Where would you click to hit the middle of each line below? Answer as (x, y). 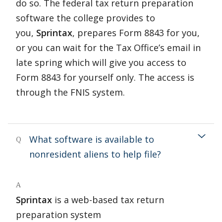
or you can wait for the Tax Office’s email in (108, 48)
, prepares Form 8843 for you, (136, 33)
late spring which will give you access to (101, 62)
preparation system (58, 215)
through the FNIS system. (70, 92)
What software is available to (92, 139)
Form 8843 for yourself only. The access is (105, 77)
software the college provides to (85, 18)
